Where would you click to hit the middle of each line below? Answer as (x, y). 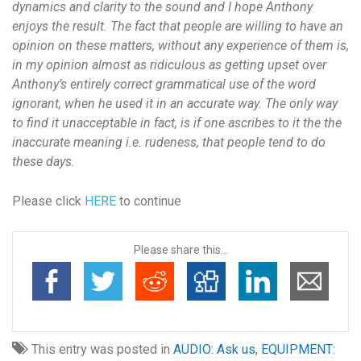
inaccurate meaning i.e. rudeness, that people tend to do (169, 142)
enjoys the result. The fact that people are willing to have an (178, 26)
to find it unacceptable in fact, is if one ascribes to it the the (177, 122)
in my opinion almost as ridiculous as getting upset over (169, 64)
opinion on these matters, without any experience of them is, (180, 45)
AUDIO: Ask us (214, 349)
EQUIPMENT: (298, 349)
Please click (48, 201)
